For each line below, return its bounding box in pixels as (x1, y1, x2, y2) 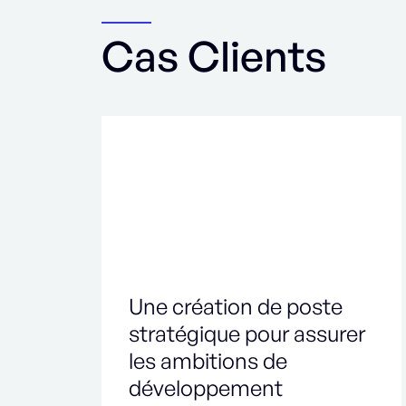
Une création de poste (129, 292, 343, 320)
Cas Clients (101, 29, 326, 82)
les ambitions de (129, 346, 287, 374)
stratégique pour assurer (129, 319, 365, 347)
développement (129, 373, 283, 401)
